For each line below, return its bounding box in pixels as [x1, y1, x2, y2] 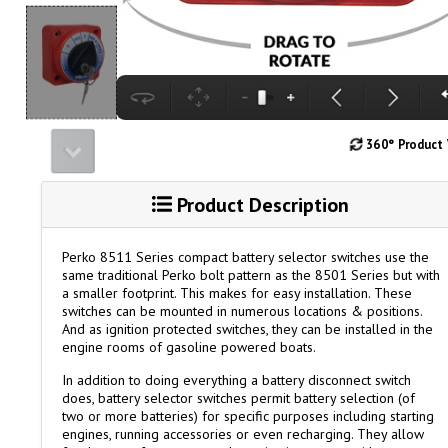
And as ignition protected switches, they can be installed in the [61, 319, 433, 338]
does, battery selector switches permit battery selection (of [61, 388, 415, 407]
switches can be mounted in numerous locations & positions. [61, 301, 422, 320]
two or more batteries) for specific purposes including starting [61, 406, 434, 425]
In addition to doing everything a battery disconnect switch [61, 370, 411, 389]
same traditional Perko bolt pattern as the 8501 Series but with [61, 265, 440, 284]
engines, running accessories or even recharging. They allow [61, 424, 424, 443]
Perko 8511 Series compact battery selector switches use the [61, 247, 429, 266]
